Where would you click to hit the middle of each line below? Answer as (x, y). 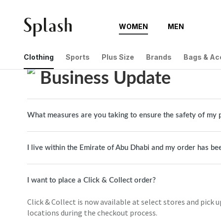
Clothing (39, 57)
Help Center (45, 51)
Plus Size (118, 57)
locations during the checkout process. (92, 213)
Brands (159, 57)
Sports (78, 57)
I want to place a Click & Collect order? (92, 180)
